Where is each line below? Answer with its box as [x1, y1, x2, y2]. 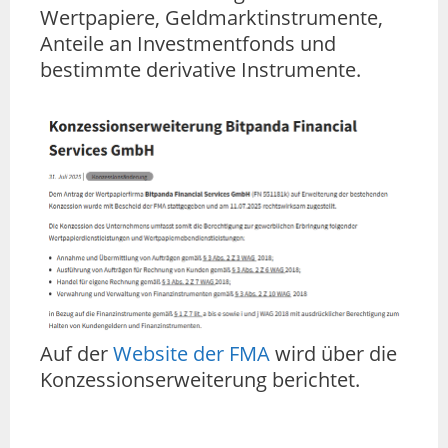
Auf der [40, 340, 113, 368]
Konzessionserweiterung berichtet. [40, 366, 360, 394]
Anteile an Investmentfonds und [40, 30, 336, 58]
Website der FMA [113, 340, 270, 368]
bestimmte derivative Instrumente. [40, 56, 361, 84]
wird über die [270, 340, 397, 368]
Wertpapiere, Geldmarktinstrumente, [40, 4, 383, 32]
